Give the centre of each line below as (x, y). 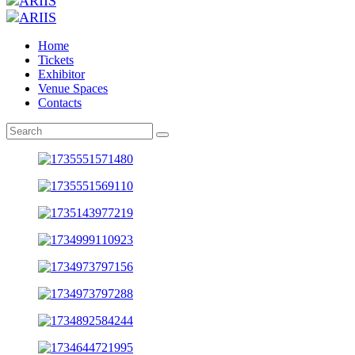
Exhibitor (61, 74)
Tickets (56, 60)
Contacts (60, 103)
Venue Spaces (73, 89)
